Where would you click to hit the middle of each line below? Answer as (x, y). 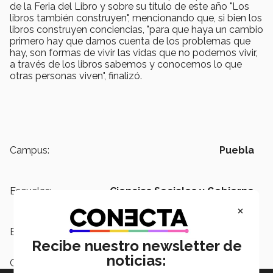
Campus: (30, 150)
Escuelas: (31, 191)
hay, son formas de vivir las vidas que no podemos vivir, (133, 52)
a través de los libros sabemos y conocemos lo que (126, 64)
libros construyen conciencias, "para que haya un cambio (136, 29)
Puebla (237, 150)
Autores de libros (211, 232)
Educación (228, 263)
